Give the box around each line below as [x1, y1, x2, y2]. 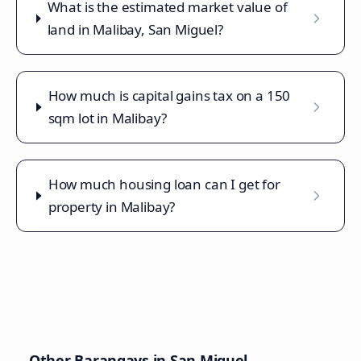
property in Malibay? [48, 197, 176, 216]
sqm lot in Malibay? [48, 109, 167, 127]
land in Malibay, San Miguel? [47, 20, 223, 39]
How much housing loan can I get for [48, 175, 280, 193]
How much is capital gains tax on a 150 [48, 86, 291, 105]
